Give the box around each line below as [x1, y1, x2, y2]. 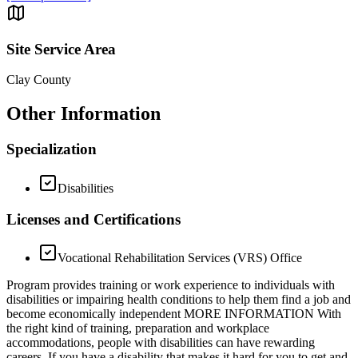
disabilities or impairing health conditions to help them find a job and [6, 292, 351, 307]
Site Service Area [6, 40, 116, 58]
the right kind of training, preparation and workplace [6, 321, 269, 336]
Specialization [6, 141, 97, 158]
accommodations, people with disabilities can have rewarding [6, 336, 315, 350]
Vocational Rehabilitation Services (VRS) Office [58, 251, 302, 265]
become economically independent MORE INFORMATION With [6, 307, 341, 321]
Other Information [6, 103, 161, 125]
